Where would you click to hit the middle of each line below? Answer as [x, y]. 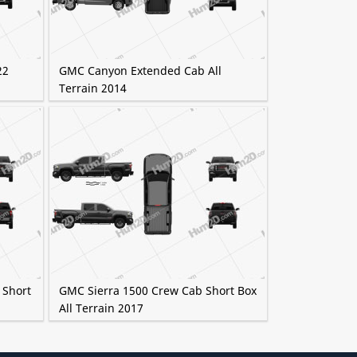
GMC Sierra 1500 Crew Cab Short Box [157, 290]
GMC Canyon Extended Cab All [140, 71]
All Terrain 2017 [101, 308]
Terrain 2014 [92, 88]
